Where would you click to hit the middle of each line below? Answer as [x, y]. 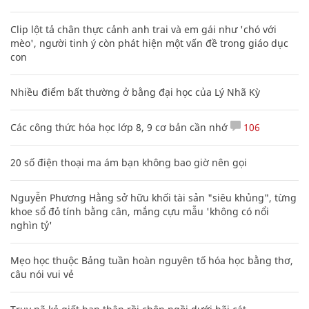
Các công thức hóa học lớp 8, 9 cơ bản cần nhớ [119, 127]
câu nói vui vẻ [42, 274]
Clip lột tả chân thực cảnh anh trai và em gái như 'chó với [143, 29]
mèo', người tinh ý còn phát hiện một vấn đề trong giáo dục [149, 43]
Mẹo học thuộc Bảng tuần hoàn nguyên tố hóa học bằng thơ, [152, 260]
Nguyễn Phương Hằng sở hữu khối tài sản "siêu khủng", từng [153, 197]
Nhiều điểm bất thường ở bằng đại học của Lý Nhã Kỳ [135, 92]
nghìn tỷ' [31, 225]
